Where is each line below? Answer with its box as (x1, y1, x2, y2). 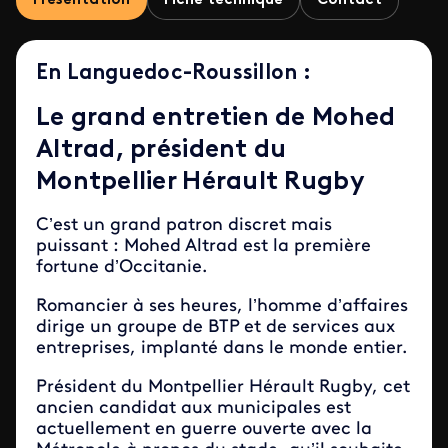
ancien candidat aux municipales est (36, 399, 351, 418)
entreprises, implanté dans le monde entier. (36, 339, 407, 358)
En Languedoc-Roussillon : (36, 63, 311, 84)
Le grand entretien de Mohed (36, 106, 396, 131)
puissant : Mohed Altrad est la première (36, 237, 371, 256)
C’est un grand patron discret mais (36, 216, 332, 235)
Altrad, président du (36, 138, 287, 163)
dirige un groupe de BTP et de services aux (36, 318, 395, 337)
